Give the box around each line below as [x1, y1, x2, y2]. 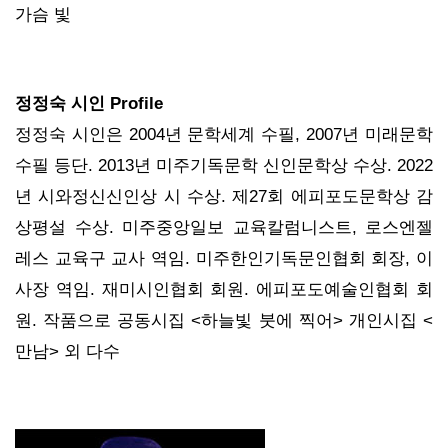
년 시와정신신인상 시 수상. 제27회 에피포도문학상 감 [15, 185, 433, 206]
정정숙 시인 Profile [15, 92, 163, 113]
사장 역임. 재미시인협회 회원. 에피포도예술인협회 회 [15, 278, 433, 299]
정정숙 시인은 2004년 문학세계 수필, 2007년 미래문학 [15, 123, 433, 144]
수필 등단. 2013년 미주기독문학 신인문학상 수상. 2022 [15, 154, 433, 175]
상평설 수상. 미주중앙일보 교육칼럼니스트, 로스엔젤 [15, 216, 433, 237]
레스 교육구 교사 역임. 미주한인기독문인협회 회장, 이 [15, 247, 433, 268]
